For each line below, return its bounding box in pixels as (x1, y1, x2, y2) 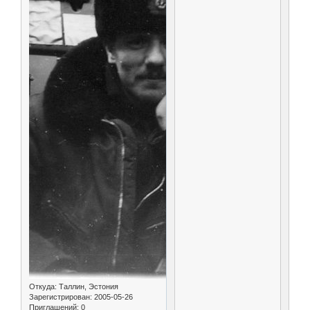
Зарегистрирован (29, 292, 90, 301)
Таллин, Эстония (57, 282, 118, 291)
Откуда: (29, 282, 57, 291)
